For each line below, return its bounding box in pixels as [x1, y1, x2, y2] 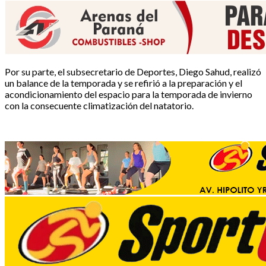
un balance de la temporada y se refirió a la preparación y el [5, 77, 242, 88]
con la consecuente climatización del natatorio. [5, 99, 194, 111]
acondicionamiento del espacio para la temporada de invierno [5, 88, 252, 100]
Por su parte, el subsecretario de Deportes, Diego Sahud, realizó [5, 65, 261, 77]
